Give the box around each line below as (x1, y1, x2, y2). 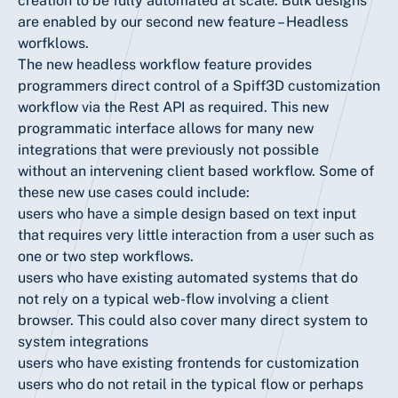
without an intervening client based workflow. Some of (18, 162, 374, 179)
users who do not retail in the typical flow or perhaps (18, 375, 363, 393)
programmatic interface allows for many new (18, 119, 314, 137)
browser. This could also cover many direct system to (18, 311, 368, 329)
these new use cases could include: (18, 183, 250, 201)
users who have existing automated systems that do (18, 268, 358, 286)
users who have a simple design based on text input (18, 204, 356, 222)
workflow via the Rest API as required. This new (18, 98, 329, 115)
